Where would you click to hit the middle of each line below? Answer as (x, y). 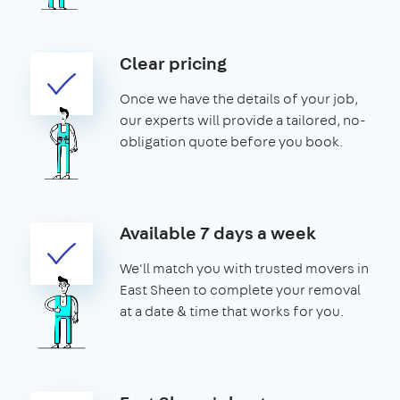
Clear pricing (173, 62)
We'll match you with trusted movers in (244, 268)
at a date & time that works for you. (232, 311)
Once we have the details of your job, (239, 98)
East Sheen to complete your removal (240, 289)
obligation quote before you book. (232, 141)
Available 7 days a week (218, 232)
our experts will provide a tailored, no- (243, 120)
